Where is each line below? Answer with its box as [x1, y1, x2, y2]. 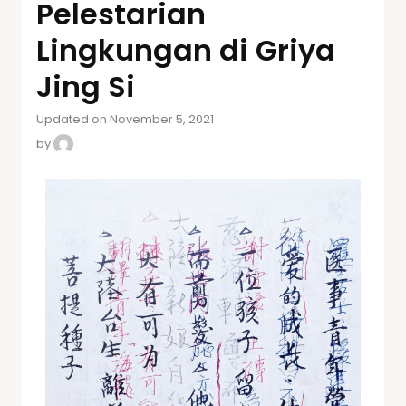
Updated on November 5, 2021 [36, 110, 214, 128]
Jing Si [36, 65, 135, 107]
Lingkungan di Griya [36, 29, 335, 71]
